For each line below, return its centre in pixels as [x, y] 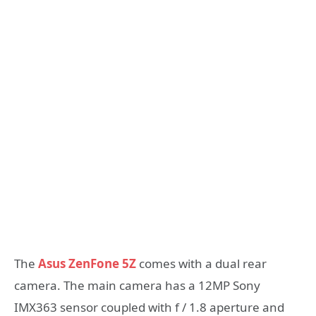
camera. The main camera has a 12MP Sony [137, 285]
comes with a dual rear [201, 263]
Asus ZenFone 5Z [87, 263]
